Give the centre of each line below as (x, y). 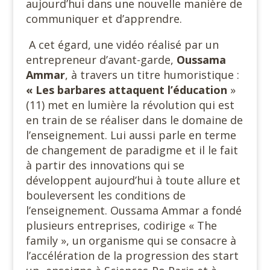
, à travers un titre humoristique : (152, 75)
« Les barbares (65, 90)
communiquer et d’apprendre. (104, 19)
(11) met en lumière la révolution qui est (130, 105)
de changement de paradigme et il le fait (132, 150)
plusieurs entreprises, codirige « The (121, 226)
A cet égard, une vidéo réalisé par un (124, 45)
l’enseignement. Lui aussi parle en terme (131, 135)
